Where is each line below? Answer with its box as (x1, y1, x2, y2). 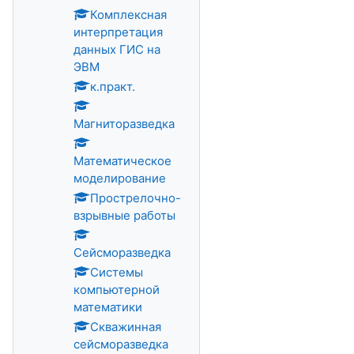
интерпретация (73, 24, 163, 40)
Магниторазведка (73, 116, 175, 131)
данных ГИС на (73, 42, 160, 57)
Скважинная (90, 319, 161, 334)
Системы (90, 265, 143, 280)
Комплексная (90, 7, 167, 22)
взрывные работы (73, 208, 175, 223)
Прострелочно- (90, 190, 181, 205)
